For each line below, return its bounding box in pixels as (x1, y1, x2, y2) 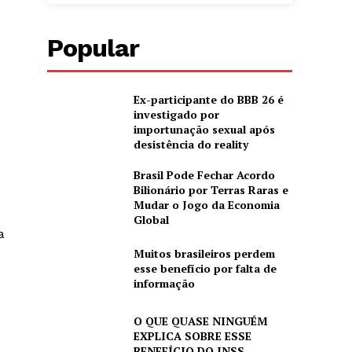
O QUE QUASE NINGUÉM (133, 313, 268, 328)
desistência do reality (133, 137, 248, 152)
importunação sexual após (133, 122, 275, 137)
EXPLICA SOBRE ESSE (133, 328, 251, 343)
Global (133, 212, 169, 227)
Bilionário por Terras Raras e (133, 182, 288, 197)
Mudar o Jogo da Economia (133, 197, 280, 212)
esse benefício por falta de (133, 261, 277, 277)
